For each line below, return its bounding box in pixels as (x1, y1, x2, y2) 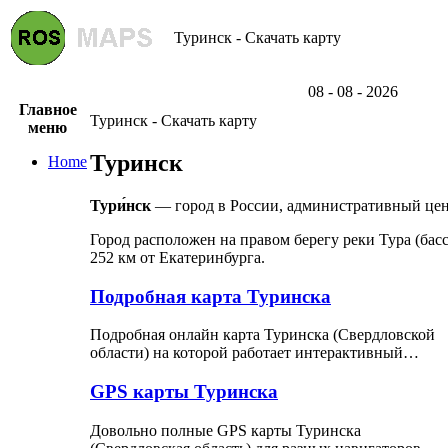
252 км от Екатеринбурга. (90, 248, 265, 266)
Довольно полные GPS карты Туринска (90, 421, 361, 439)
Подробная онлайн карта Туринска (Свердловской (90, 326, 435, 344)
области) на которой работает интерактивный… (90, 344, 419, 362)
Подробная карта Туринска (90, 285, 331, 307)
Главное (18, 101, 77, 118)
